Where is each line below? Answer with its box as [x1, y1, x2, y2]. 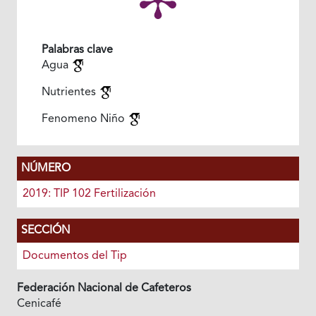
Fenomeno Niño [41, 114, 128, 126]
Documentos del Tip [22, 250, 127, 262]
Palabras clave [41, 44, 113, 56]
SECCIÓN [20, 225, 70, 237]
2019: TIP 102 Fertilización [22, 188, 156, 200]
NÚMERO [20, 163, 71, 175]
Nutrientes [41, 87, 99, 99]
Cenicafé [16, 298, 61, 310]
